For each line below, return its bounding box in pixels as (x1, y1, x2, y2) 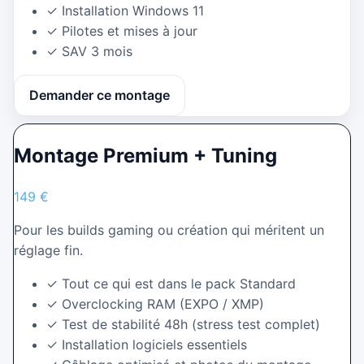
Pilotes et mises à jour (62, 22, 197, 39)
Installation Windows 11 (62, 2, 204, 19)
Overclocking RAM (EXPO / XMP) (62, 296, 264, 313)
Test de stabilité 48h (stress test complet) (62, 316, 320, 333)
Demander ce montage (29, 86, 170, 103)
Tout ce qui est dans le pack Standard (62, 275, 296, 292)
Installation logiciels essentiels (62, 336, 247, 353)
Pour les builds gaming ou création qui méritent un (14, 222, 324, 239)
